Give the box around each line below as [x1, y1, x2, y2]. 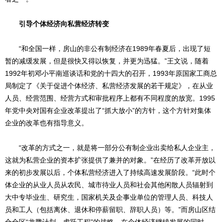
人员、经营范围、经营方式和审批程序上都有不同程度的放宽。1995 [5, 94, 215, 103]
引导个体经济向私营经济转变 [19, 20, 109, 28]
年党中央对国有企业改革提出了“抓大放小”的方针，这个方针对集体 [5, 107, 211, 115]
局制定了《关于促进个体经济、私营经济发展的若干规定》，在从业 [5, 82, 213, 90]
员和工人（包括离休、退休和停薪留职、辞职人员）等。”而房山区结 [5, 206, 216, 214]
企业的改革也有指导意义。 [5, 119, 88, 127]
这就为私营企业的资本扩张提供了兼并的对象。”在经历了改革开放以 [5, 156, 216, 165]
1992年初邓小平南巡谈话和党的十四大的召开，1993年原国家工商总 [5, 69, 217, 78]
